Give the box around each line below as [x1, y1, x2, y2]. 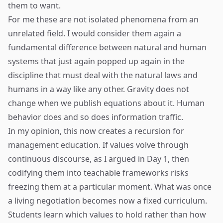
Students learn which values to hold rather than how [8, 209, 206, 220]
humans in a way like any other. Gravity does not [8, 84, 189, 95]
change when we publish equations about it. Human [8, 98, 205, 109]
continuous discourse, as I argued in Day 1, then [8, 153, 189, 164]
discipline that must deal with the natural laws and [8, 70, 198, 81]
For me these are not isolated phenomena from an [8, 14, 199, 25]
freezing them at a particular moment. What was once [8, 181, 212, 192]
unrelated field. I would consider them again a [8, 28, 181, 39]
